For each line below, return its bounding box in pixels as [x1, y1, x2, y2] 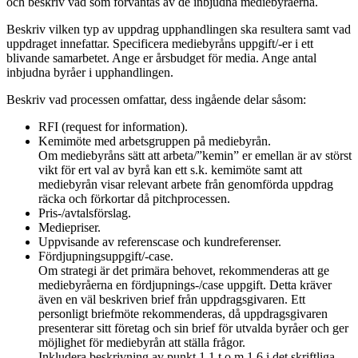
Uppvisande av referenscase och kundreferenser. [38, 234, 281, 249]
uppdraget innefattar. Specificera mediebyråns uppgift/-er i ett [6, 36, 313, 50]
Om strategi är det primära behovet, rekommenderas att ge [38, 263, 329, 277]
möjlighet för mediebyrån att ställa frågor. [38, 335, 245, 349]
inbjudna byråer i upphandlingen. [6, 65, 173, 79]
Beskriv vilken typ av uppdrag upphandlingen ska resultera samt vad [6, 22, 351, 36]
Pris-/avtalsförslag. [38, 205, 131, 220]
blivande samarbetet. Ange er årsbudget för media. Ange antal [6, 50, 316, 65]
